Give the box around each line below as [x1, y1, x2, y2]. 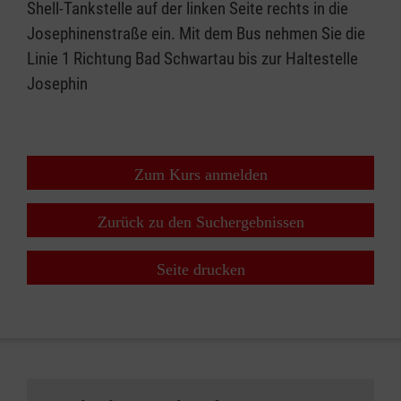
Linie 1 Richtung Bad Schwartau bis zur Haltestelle [27, 48, 358, 70]
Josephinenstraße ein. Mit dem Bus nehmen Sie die [27, 23, 365, 45]
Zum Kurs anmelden [133, 166, 268, 184]
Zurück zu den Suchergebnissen [97, 213, 304, 232]
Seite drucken [156, 260, 245, 279]
